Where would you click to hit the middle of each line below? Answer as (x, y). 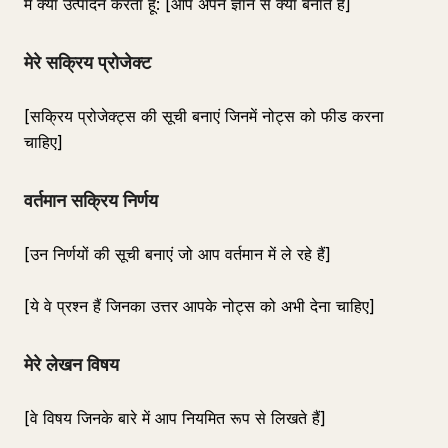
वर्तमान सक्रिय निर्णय (91, 200)
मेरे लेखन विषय (71, 364)
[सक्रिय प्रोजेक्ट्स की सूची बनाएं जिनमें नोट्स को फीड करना (204, 116)
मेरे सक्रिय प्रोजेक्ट (87, 62)
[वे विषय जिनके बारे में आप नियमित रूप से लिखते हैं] (175, 418)
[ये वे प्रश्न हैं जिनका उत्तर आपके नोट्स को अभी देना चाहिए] (199, 306)
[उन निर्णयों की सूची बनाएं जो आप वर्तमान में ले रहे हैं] (177, 254)
